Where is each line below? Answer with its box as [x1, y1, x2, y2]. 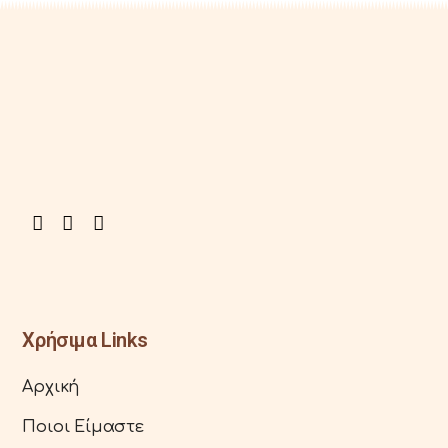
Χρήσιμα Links [22, 327, 148, 352]
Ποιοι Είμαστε [22, 417, 144, 436]
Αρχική [22, 377, 80, 396]
